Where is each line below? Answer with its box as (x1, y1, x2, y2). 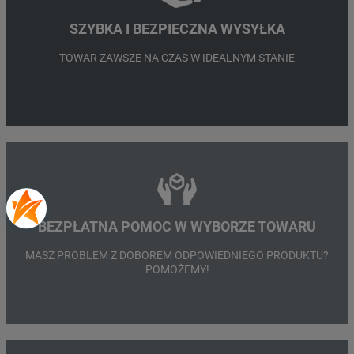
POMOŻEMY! (145, 262, 209, 276)
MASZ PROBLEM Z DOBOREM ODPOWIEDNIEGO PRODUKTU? (25, 248, 329, 262)
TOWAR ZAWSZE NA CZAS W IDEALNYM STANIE (59, 51, 295, 64)
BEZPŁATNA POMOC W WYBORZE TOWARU (38, 217, 316, 235)
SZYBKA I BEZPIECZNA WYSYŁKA (69, 20, 285, 37)
